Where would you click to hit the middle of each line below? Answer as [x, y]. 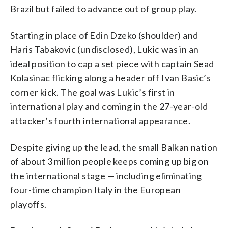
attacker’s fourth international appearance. [101, 120]
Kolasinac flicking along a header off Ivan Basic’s [110, 78]
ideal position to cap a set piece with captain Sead [112, 63]
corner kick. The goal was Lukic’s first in [93, 92]
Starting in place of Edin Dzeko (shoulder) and [104, 35]
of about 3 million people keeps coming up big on [110, 161]
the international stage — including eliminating [106, 175]
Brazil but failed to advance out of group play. [104, 8]
